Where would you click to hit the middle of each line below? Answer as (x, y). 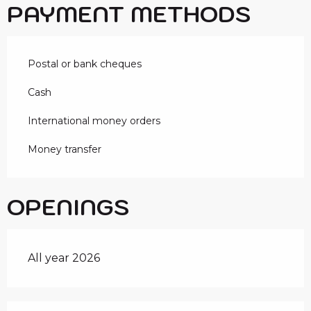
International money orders (94, 120)
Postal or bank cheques (85, 64)
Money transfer (65, 149)
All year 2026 (64, 258)
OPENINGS (68, 207)
